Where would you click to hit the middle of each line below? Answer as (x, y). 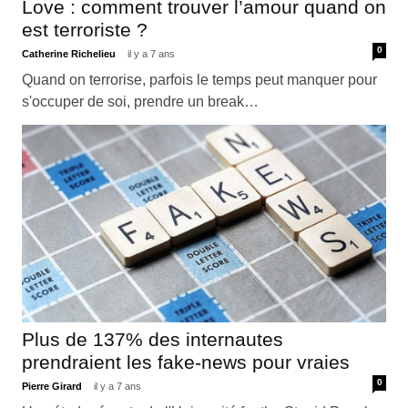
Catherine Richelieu (70, 53)
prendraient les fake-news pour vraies (185, 362)
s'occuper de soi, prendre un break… (140, 101)
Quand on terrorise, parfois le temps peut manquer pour (199, 79)
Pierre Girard (53, 387)
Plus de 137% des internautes (152, 339)
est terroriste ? (84, 29)
